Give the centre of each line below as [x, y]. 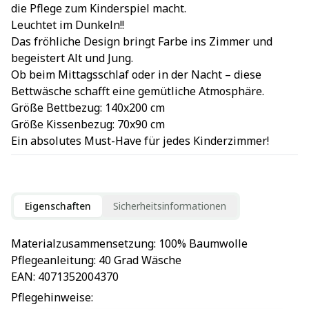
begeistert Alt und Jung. [72, 58]
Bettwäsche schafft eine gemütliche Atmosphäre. [138, 91]
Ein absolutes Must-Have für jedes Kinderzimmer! [140, 140]
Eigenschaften [58, 206]
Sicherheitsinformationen [170, 206]
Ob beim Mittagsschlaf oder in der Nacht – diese [136, 74]
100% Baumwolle [203, 243]
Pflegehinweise [51, 298]
